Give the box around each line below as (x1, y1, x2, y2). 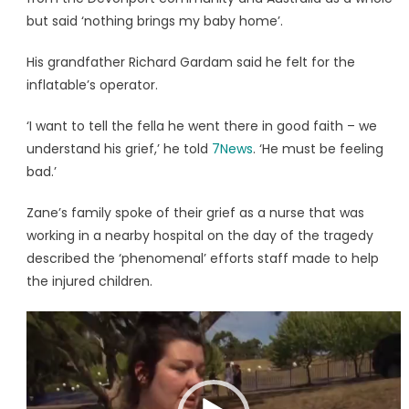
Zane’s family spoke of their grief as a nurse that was (26, 204, 364, 223)
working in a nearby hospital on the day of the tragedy (26, 226, 373, 246)
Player (25, 335, 64, 354)
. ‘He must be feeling (252, 140, 383, 159)
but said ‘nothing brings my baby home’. (26, 12, 283, 31)
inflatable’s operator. (26, 76, 158, 95)
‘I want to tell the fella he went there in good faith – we (26, 117, 377, 136)
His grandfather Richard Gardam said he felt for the (26, 53, 355, 72)
